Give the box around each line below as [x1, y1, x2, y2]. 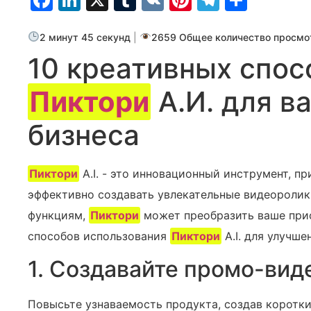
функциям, [28, 208, 89, 222]
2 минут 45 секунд [40, 31, 131, 43]
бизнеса [28, 118, 140, 152]
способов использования [28, 229, 170, 243]
